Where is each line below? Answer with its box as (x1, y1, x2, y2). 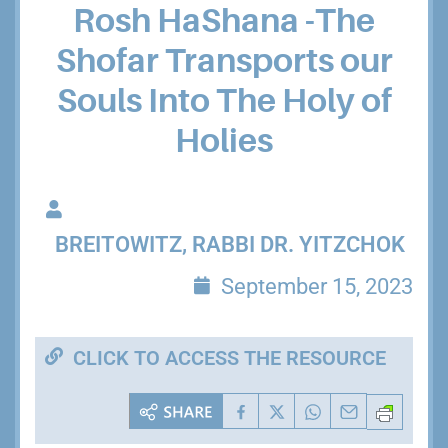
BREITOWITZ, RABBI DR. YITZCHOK (55, 232, 405, 257)
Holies (175, 122, 273, 160)
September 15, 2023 (221, 274, 413, 299)
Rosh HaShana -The (73, 2, 375, 40)
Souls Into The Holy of (56, 82, 392, 120)
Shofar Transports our (55, 42, 393, 80)
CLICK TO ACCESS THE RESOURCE (73, 346, 386, 370)
